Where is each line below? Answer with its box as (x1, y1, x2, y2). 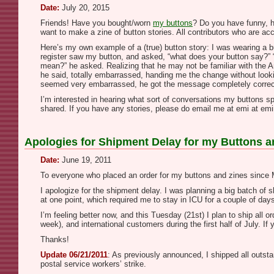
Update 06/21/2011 (40, 250, 108, 259)
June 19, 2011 (59, 155, 111, 165)
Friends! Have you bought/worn (40, 18, 153, 28)
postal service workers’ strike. (40, 259, 146, 268)
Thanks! (40, 235, 69, 244)
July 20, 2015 (59, 3, 109, 12)
